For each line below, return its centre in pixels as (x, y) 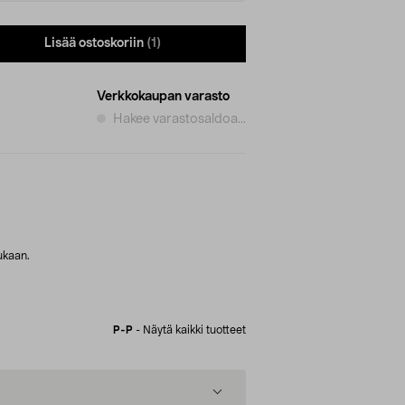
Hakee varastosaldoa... (179, 119)
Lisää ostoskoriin (94, 44)
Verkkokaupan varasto (163, 96)
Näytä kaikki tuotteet (194, 330)
